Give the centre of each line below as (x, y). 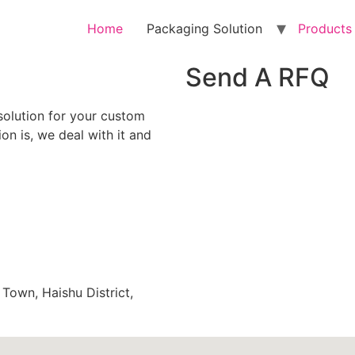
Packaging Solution (204, 29)
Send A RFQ (258, 77)
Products (325, 29)
